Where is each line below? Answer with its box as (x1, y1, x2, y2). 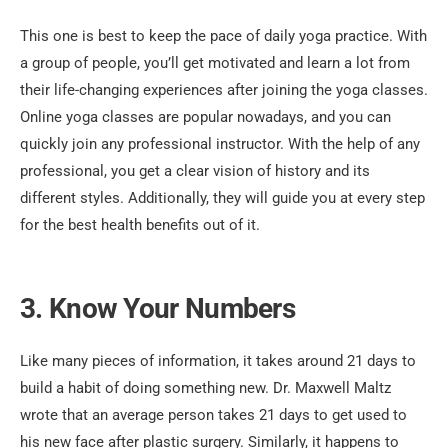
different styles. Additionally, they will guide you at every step (20, 189, 425, 208)
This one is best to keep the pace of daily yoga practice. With (20, 27, 427, 46)
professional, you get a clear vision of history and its (20, 162, 370, 181)
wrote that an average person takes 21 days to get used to (20, 406, 407, 425)
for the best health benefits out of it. (20, 216, 260, 235)
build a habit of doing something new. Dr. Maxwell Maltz (20, 379, 391, 398)
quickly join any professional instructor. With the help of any (20, 135, 420, 154)
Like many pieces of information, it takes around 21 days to (20, 352, 416, 371)
